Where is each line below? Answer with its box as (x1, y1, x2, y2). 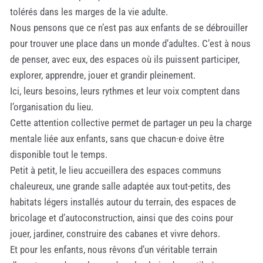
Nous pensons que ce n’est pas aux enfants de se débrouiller (10, 21, 248, 33)
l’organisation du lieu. (10, 100, 93, 113)
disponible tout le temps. (10, 148, 107, 160)
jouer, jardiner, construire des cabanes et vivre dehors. (10, 227, 220, 240)
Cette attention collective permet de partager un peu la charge (10, 116, 252, 129)
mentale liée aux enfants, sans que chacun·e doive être (10, 132, 224, 144)
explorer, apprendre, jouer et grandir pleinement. (10, 69, 195, 81)
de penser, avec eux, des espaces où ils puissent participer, (10, 53, 240, 65)
